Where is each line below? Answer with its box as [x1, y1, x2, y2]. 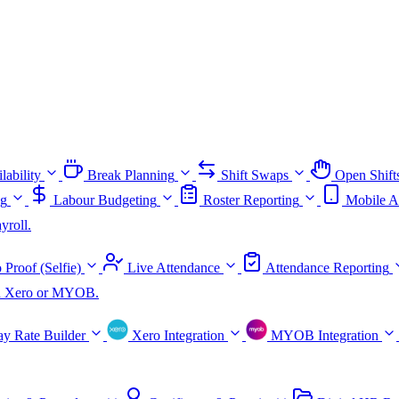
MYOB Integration [271, 328, 379, 344]
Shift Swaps [221, 167, 289, 183]
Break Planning [87, 167, 175, 183]
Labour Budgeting [53, 192, 157, 208]
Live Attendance [127, 260, 220, 276]
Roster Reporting [203, 192, 299, 208]
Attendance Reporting [265, 260, 389, 276]
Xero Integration [132, 328, 224, 344]
